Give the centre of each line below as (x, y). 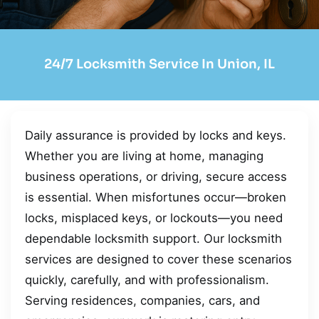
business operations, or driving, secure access (156, 176)
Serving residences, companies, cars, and (142, 300)
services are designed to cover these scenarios (158, 259)
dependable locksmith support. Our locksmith (153, 238)
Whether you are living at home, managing (144, 156)
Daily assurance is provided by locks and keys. (156, 135)
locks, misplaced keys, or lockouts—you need (154, 218)
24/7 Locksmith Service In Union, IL (159, 64)
